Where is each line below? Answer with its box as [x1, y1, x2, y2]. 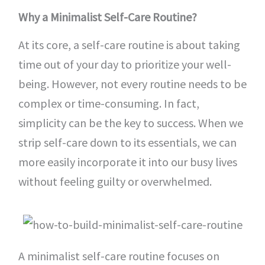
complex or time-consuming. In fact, [18, 96, 199, 111]
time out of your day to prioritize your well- [18, 57, 231, 72]
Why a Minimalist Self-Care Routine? [18, 9, 197, 24]
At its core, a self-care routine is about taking [18, 37, 240, 52]
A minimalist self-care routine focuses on [18, 248, 219, 263]
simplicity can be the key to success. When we [18, 115, 243, 130]
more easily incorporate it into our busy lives [18, 154, 237, 169]
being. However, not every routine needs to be [18, 76, 247, 91]
